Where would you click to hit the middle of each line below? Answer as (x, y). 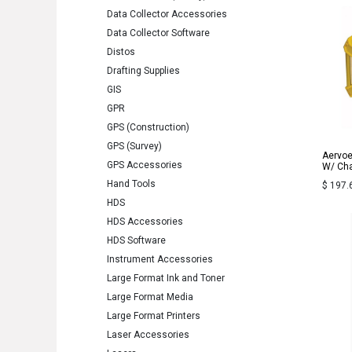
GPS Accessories (145, 165)
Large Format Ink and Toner (166, 278)
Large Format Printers (154, 316)
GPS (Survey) (134, 146)
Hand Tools (131, 184)
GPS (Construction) (148, 127)
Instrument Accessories (160, 259)
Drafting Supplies (143, 71)
